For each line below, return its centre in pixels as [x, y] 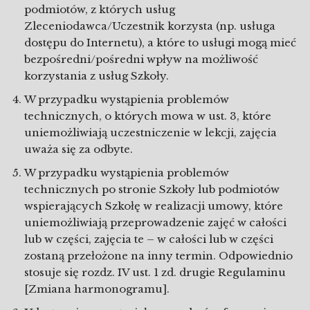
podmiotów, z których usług [100, 9]
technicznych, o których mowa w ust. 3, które [148, 116]
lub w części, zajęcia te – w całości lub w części [149, 239]
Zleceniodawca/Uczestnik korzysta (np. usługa [150, 26]
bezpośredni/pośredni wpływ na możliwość [141, 59]
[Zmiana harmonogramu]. [97, 289]
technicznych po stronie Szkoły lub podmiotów [152, 189]
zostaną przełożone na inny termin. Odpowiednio [158, 256]
